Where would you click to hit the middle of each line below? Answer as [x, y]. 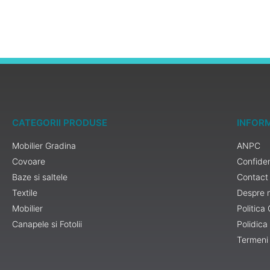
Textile [25, 193]
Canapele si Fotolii [47, 224]
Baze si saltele [40, 177]
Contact [253, 177]
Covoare [29, 162]
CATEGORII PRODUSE [60, 123]
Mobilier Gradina [44, 146]
